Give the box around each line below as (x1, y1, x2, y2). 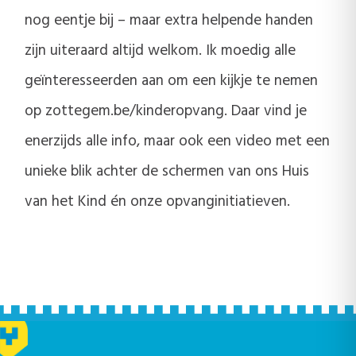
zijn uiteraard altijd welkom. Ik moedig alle (25, 38, 296, 63)
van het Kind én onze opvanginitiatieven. (25, 189, 290, 214)
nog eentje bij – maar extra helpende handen (25, 8, 313, 33)
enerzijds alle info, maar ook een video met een (25, 129, 330, 153)
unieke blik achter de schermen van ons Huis (25, 159, 309, 184)
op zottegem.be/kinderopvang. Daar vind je (25, 99, 307, 123)
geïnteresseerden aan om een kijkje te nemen (25, 68, 318, 93)
